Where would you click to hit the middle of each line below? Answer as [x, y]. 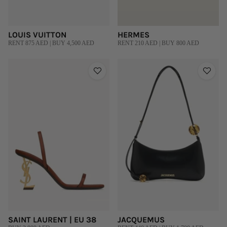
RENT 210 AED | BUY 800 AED [158, 43]
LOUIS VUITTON [37, 34]
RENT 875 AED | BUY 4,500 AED [51, 43]
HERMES [134, 34]
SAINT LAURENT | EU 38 [52, 219]
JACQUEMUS [141, 219]
